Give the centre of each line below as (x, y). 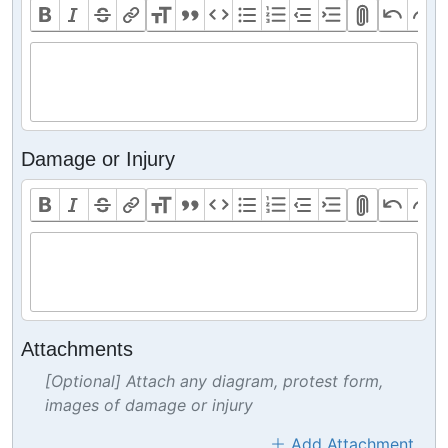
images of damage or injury (149, 405)
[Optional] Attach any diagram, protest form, (214, 381)
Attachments (77, 349)
